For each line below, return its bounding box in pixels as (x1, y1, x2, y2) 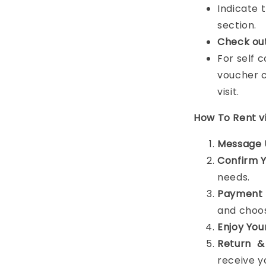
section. (217, 18, 259, 32)
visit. (217, 85, 239, 99)
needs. (217, 170, 250, 184)
